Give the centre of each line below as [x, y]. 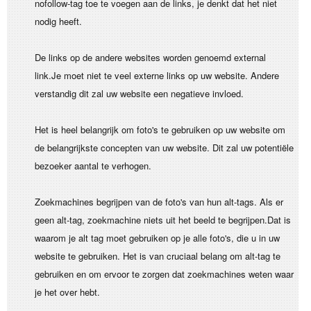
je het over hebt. [67, 292]
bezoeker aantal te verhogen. [93, 166]
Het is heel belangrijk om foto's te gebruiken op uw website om [160, 129]
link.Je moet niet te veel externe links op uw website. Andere [157, 75]
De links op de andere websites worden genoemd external [150, 57]
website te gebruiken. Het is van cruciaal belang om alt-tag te [158, 256]
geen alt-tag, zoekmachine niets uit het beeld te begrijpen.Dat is [163, 220]
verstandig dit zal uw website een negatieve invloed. [139, 93]
